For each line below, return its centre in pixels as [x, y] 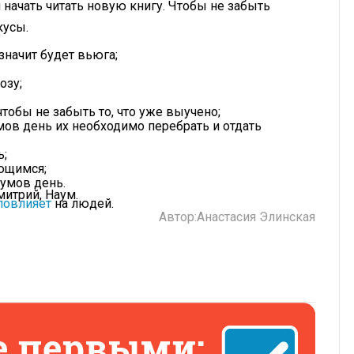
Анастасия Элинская [256, 217]
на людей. [83, 204]
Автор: [178, 217]
